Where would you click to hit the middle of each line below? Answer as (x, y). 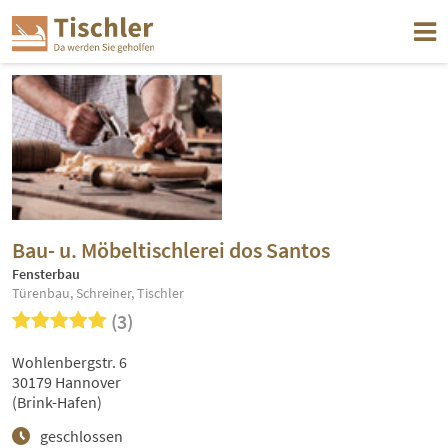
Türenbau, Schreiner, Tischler (98, 293)
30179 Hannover (66, 382)
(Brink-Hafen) (57, 402)
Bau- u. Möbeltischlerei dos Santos (171, 250)
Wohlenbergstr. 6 (69, 362)
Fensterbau (46, 274)
